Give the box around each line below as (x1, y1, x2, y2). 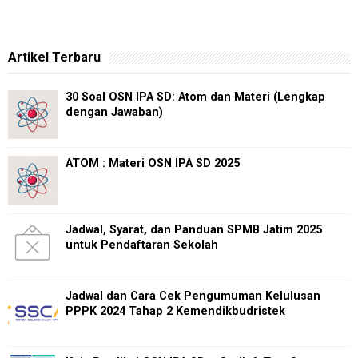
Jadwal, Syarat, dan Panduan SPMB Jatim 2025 (66, 223, 322, 237)
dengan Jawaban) (66, 105, 163, 120)
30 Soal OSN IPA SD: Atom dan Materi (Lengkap (66, 90, 325, 105)
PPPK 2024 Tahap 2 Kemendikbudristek (66, 304, 285, 319)
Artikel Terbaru (8, 50, 101, 66)
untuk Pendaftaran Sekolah (66, 238, 218, 253)
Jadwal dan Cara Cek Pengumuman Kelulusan (66, 289, 320, 304)
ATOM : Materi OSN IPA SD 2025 (66, 157, 240, 171)
